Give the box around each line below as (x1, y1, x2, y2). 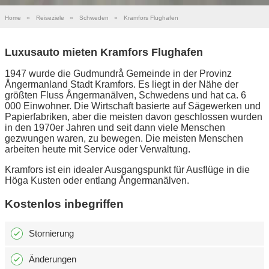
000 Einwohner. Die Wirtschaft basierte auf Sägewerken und (5, 100, 261, 111)
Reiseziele (36, 14, 64, 21)
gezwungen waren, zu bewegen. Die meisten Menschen (5, 133, 243, 144)
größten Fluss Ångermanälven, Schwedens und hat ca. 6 (5, 89, 246, 100)
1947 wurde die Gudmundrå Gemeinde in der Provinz (5, 68, 232, 79)
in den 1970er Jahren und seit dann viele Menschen (5, 122, 225, 133)
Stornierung (29, 228, 74, 239)
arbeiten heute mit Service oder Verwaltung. (5, 144, 190, 154)
